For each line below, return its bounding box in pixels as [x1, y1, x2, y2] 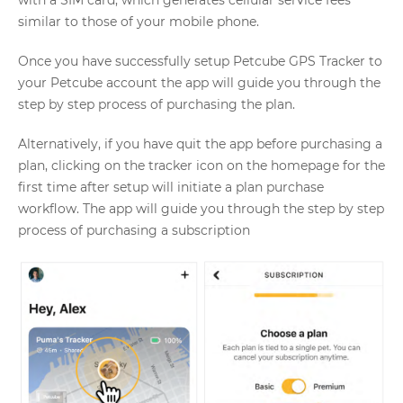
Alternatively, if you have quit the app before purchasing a [18, 136, 382, 152]
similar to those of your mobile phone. [18, 13, 259, 30]
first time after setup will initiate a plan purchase [18, 179, 324, 195]
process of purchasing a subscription [18, 222, 254, 238]
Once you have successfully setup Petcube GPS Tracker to [18, 53, 382, 69]
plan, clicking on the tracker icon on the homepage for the [18, 157, 385, 174]
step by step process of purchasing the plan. [18, 96, 295, 112]
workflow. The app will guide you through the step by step [18, 201, 384, 217]
